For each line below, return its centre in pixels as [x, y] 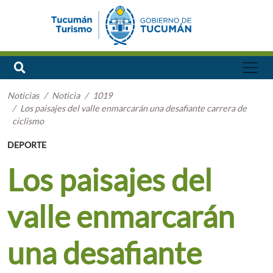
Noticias [23, 96]
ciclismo [28, 121]
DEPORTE [27, 145]
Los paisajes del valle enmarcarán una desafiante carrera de [133, 108]
